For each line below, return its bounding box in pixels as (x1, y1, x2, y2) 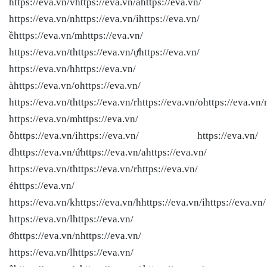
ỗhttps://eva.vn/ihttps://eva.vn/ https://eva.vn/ (9, 129, 258, 141)
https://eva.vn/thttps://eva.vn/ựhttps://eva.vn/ (9, 46, 200, 58)
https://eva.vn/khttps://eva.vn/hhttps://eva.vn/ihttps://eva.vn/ (9, 196, 266, 208)
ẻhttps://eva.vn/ (9, 179, 74, 191)
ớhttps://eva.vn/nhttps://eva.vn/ (9, 229, 141, 241)
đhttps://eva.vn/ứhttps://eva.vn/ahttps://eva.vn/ (9, 146, 207, 158)
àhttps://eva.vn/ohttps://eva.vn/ (9, 79, 141, 91)
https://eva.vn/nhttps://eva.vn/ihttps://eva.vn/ (9, 13, 200, 24)
